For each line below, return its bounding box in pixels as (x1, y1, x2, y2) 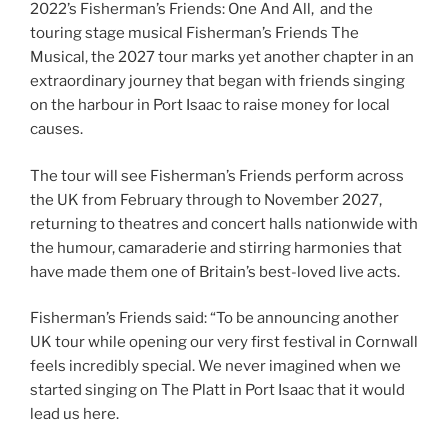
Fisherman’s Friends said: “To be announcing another (30, 309, 399, 328)
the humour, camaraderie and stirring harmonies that (30, 238, 402, 257)
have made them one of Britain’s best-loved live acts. (30, 262, 400, 281)
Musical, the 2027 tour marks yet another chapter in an (30, 48, 414, 67)
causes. (30, 120, 83, 139)
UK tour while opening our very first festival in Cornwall (30, 333, 418, 352)
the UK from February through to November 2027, (30, 190, 382, 209)
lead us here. (30, 405, 119, 424)
